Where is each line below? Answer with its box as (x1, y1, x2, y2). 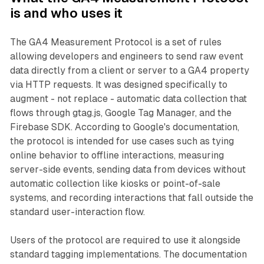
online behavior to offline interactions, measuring (9, 150, 224, 161)
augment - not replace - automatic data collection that (9, 93, 247, 105)
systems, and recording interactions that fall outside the (9, 192, 253, 204)
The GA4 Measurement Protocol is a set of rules (9, 37, 222, 48)
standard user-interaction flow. (9, 206, 145, 218)
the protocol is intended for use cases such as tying (9, 136, 234, 147)
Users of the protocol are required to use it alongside (9, 235, 240, 246)
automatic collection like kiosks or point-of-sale (9, 178, 220, 190)
